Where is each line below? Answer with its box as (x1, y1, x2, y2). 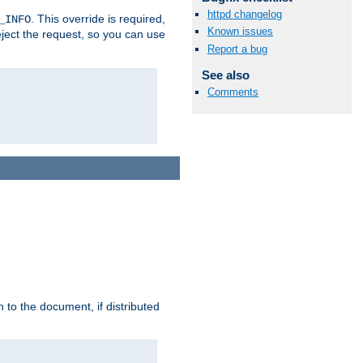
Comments (207, 85, 258, 98)
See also (201, 67, 250, 82)
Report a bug (207, 42, 267, 55)
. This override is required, (31, 12, 165, 26)
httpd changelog (207, 8, 282, 21)
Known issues (207, 25, 273, 38)
